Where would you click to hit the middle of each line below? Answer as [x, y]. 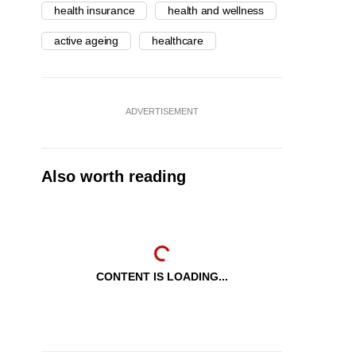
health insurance [95, 11]
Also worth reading [114, 177]
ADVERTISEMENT [162, 112]
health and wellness [216, 11]
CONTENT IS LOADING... [162, 277]
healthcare [178, 41]
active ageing [87, 41]
